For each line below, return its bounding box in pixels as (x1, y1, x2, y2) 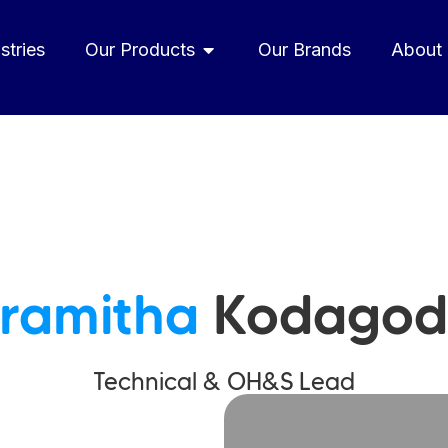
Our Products (84, 39, 195, 60)
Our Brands (257, 39, 351, 60)
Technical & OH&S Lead (93, 367, 355, 396)
